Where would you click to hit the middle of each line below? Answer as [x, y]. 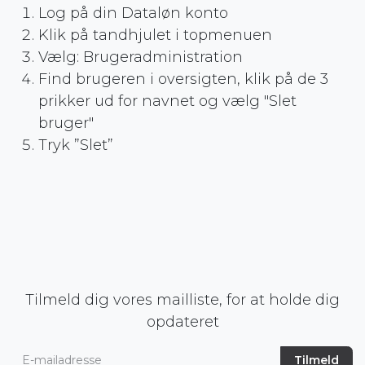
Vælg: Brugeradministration [141, 57]
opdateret [182, 321]
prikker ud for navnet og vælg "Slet [167, 101]
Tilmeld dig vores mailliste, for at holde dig [182, 299]
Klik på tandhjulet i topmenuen [155, 35]
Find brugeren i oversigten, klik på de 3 [183, 79]
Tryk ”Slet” [78, 145]
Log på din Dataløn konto [133, 13]
